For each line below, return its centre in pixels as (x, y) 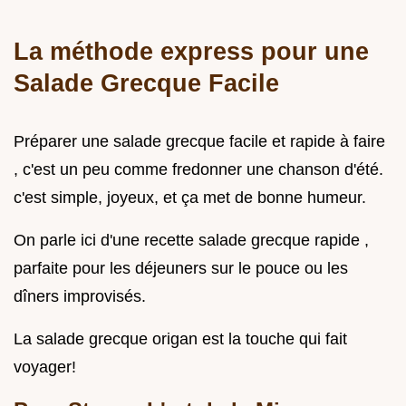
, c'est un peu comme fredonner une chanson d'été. (198, 169)
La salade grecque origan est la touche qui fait (180, 338)
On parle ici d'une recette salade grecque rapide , (191, 240)
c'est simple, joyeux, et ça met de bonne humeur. (190, 197)
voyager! (45, 367)
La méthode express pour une (191, 51)
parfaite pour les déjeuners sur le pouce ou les (181, 268)
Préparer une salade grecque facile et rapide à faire (199, 141)
